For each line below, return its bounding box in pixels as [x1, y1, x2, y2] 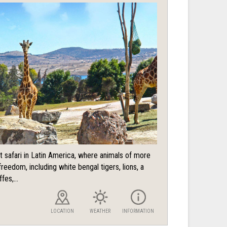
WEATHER [90, 208, 110, 214]
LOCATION [50, 208, 74, 214]
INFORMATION [122, 208, 154, 214]
